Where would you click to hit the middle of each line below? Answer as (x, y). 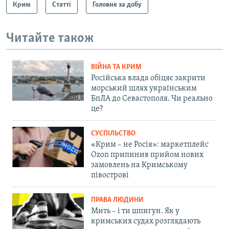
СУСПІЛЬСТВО (113, 134)
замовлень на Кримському (139, 165)
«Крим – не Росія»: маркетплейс (150, 145)
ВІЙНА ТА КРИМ (116, 67)
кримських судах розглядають (146, 222)
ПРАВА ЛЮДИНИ (117, 200)
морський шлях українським (144, 89)
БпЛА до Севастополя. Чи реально (152, 99)
